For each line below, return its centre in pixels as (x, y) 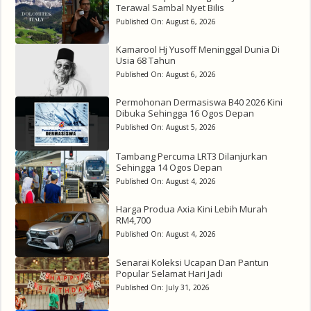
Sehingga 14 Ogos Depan (169, 168)
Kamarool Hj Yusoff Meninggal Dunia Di (197, 50)
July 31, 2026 (187, 287)
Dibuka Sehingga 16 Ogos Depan (185, 114)
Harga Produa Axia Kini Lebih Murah (191, 209)
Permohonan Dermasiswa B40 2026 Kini (199, 102)
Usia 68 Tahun (145, 61)
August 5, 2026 (191, 127)
